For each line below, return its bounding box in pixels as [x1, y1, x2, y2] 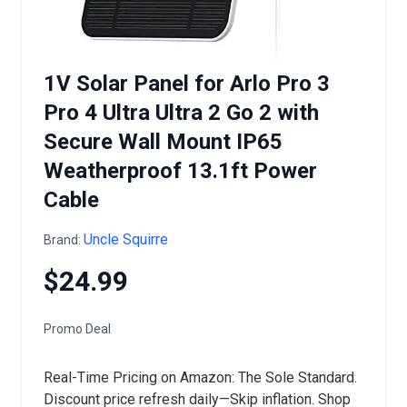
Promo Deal [44, 322, 111, 336]
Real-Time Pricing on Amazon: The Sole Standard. [44, 369, 357, 386]
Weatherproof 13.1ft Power [44, 158, 317, 184]
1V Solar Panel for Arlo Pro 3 [44, 71, 330, 96]
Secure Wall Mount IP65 [44, 129, 283, 154]
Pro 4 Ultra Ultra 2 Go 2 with [44, 100, 319, 125]
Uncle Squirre [84, 231, 168, 248]
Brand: [44, 233, 84, 247]
